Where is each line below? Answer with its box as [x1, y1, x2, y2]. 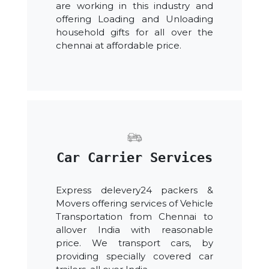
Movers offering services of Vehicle [56, 198, 213, 210]
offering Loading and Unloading [56, 13, 213, 25]
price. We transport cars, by [56, 237, 213, 249]
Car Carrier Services [56, 150, 213, 166]
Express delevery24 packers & [56, 184, 213, 196]
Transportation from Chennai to [56, 211, 213, 223]
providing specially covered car [56, 250, 213, 262]
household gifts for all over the [56, 26, 213, 38]
